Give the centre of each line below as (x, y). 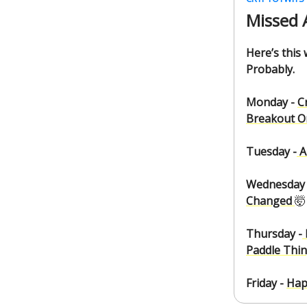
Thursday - (274, 233)
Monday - (272, 102)
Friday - (266, 283)
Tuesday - (271, 151)
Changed (270, 200)
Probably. (270, 69)
